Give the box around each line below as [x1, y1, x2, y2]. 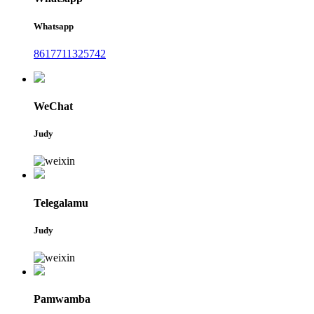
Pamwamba [34, 293, 90, 306]
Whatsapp [34, 20, 74, 32]
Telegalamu [34, 196, 88, 209]
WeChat [34, 100, 73, 112]
